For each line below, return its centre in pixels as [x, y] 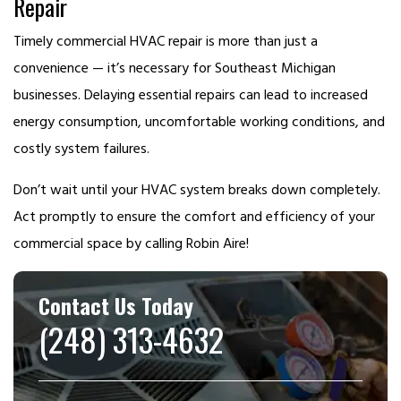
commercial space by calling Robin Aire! [131, 243]
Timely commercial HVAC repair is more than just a [166, 41]
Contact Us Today [116, 305]
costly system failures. [81, 148]
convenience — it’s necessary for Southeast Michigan [175, 68]
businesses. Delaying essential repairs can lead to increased [191, 94]
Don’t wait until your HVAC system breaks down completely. [197, 189]
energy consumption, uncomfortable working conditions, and [199, 121]
